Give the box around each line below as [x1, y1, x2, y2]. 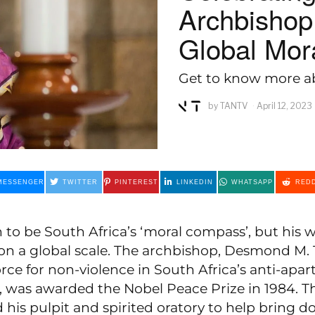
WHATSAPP [231, 179, 273, 186]
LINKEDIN [176, 179, 213, 186]
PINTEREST [115, 179, 159, 186]
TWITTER [62, 179, 98, 186]
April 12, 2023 [257, 101, 312, 112]
